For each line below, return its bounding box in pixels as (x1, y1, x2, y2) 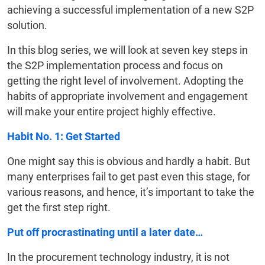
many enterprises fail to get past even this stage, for (7, 170, 250, 183)
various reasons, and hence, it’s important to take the (7, 186, 254, 199)
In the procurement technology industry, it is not (7, 251, 230, 264)
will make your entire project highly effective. (7, 105, 216, 118)
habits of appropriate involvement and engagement (7, 90, 248, 103)
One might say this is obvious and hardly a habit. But (7, 155, 250, 168)
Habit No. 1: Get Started (7, 130, 120, 143)
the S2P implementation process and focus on (7, 59, 223, 72)
